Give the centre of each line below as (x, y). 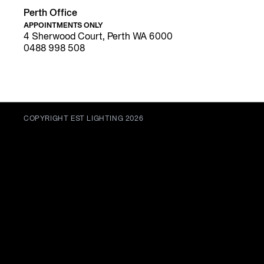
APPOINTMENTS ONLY (63, 26)
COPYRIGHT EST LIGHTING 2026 (84, 119)
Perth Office (50, 14)
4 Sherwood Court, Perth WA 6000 (98, 37)
